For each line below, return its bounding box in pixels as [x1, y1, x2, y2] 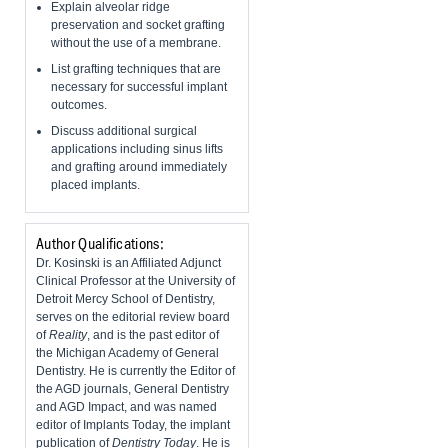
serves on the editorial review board [36, 310, 230, 325]
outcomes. [51, 98, 107, 113]
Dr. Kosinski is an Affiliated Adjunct [36, 256, 221, 271]
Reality [49, 328, 87, 343]
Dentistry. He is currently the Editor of [36, 364, 235, 379]
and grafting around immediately [51, 160, 227, 175]
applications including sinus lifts [51, 142, 223, 157]
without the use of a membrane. [51, 36, 221, 51]
